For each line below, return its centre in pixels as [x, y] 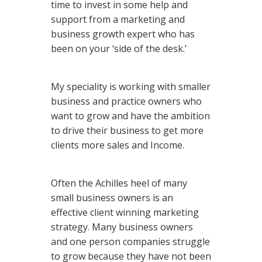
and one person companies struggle [130, 242]
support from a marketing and [118, 19]
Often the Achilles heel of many [119, 183]
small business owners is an [112, 198]
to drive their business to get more [127, 130]
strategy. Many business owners [122, 227]
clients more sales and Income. [118, 145]
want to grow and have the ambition [130, 116]
